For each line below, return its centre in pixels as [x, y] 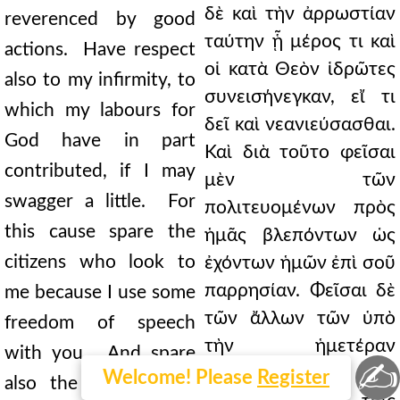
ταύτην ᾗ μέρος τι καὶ [300, 42]
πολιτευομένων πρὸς [300, 208]
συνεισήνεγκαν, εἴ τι [300, 97]
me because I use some [100, 292]
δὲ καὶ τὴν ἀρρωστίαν [300, 14]
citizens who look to [100, 262]
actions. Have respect [100, 50]
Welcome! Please [180, 378]
